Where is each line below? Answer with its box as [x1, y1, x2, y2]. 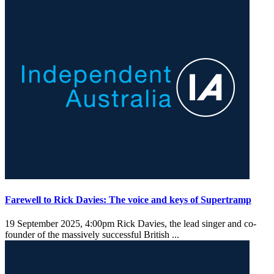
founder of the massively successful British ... [5, 229, 182, 240]
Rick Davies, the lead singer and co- [114, 218, 256, 229]
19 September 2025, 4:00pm [5, 218, 114, 229]
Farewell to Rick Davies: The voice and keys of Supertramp [5, 194, 251, 205]
